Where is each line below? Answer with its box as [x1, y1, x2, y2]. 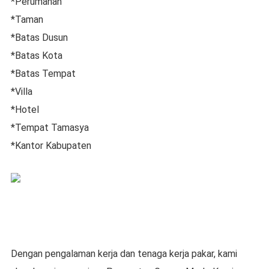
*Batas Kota [10, 50, 62, 61]
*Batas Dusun [10, 32, 68, 43]
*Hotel [10, 104, 39, 115]
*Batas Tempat [10, 68, 76, 79]
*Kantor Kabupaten [10, 140, 91, 151]
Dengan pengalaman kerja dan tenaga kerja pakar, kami [10, 248, 237, 259]
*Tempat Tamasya [10, 122, 89, 133]
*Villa [10, 86, 32, 97]
